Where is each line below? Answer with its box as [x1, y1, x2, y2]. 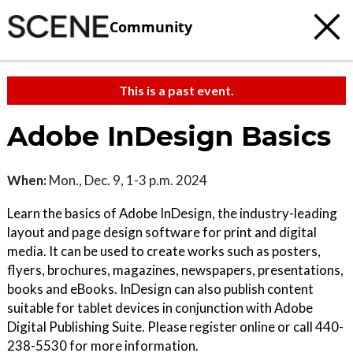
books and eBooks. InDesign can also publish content [7, 281, 314, 297]
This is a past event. [119, 83, 234, 98]
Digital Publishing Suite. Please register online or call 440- [7, 318, 344, 335]
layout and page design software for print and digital [7, 224, 317, 240]
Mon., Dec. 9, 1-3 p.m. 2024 [46, 172, 207, 188]
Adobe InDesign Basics [7, 120, 331, 153]
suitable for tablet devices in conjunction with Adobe [7, 299, 313, 316]
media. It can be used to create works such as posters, [7, 243, 321, 259]
